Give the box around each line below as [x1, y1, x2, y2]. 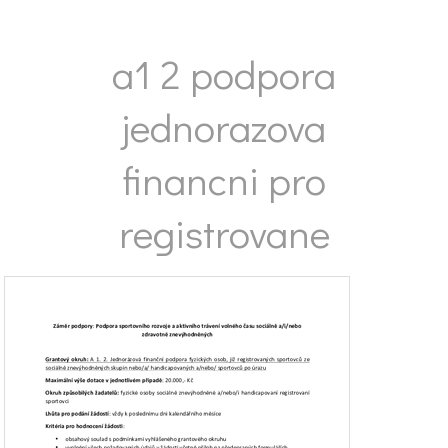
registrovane [118, 206, 330, 259]
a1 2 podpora [112, 47, 336, 100]
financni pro [122, 153, 326, 206]
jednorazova [122, 100, 326, 153]
